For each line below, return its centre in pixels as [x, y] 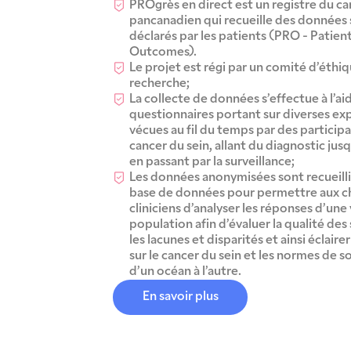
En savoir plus [180, 297]
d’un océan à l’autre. [185, 271]
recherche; [159, 83]
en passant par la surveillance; [212, 162]
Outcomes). [163, 52]
